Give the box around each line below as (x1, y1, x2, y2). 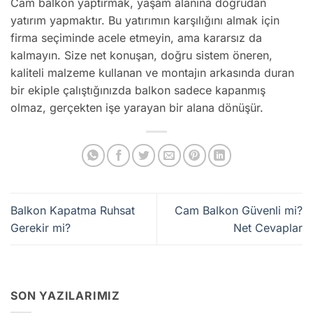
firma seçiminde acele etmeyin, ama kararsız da (10, 30, 262, 45)
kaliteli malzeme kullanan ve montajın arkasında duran (10, 65, 294, 80)
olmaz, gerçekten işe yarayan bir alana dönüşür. (10, 100, 263, 115)
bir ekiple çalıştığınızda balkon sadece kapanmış (10, 82, 265, 97)
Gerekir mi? (10, 220, 71, 235)
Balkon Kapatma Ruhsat (10, 203, 135, 217)
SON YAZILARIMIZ (10, 288, 120, 303)
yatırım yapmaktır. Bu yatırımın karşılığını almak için (10, 13, 279, 27)
